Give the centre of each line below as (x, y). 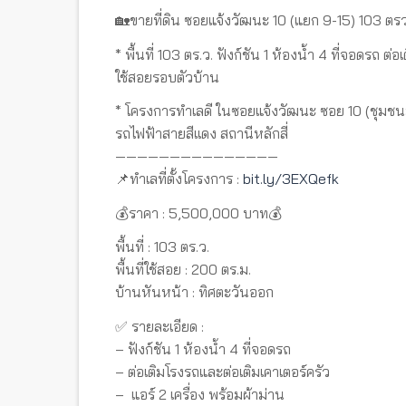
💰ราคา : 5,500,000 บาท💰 (198, 213)
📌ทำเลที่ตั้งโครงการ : (179, 179)
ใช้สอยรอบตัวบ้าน (167, 77)
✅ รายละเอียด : (159, 326)
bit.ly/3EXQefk (291, 179)
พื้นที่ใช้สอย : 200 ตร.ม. (183, 269)
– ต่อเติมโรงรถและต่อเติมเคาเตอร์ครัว (222, 371)
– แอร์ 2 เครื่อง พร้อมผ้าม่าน (200, 394)
